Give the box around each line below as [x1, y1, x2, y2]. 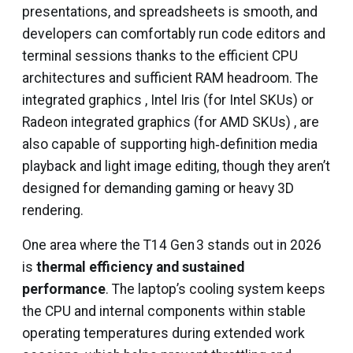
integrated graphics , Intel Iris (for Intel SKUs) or [22, 92, 314, 108]
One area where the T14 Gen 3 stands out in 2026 [22, 237, 321, 253]
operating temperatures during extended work [22, 325, 305, 341]
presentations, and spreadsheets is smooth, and [22, 4, 318, 20]
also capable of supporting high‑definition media [22, 136, 318, 152]
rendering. [22, 203, 84, 218]
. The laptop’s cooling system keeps [106, 281, 325, 297]
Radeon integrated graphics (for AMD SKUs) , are [22, 114, 319, 130]
